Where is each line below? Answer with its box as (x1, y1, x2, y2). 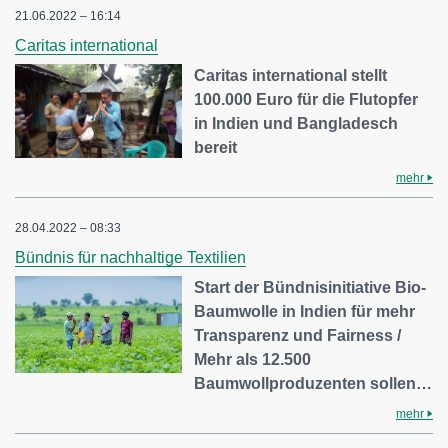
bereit (194, 139, 238, 157)
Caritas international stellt (194, 67, 388, 85)
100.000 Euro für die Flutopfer (194, 91, 419, 109)
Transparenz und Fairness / (194, 327, 402, 345)
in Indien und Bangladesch (194, 115, 399, 133)
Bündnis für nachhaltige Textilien (15, 249, 246, 267)
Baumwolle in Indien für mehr (194, 303, 416, 321)
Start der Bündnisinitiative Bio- (194, 279, 427, 297)
